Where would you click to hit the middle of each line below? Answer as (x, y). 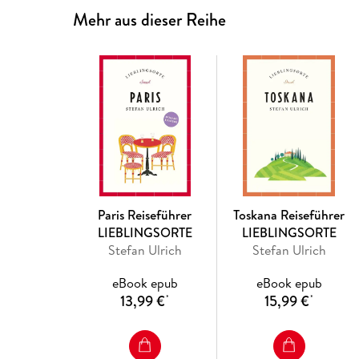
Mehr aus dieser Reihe (150, 19)
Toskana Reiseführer (289, 214)
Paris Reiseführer (145, 214)
